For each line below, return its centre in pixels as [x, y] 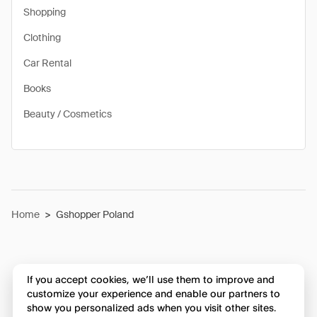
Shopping [45, 12]
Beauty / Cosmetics [68, 114]
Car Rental [47, 63]
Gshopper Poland [95, 214]
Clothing [42, 38]
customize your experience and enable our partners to [153, 294]
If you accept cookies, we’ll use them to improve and [150, 279]
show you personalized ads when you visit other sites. [151, 308]
